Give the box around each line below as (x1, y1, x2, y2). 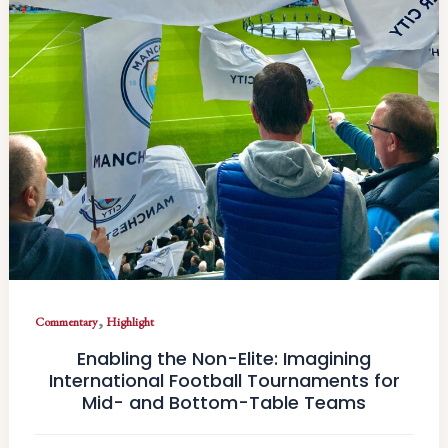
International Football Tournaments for (48, 367, 400, 393)
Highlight (106, 313, 155, 330)
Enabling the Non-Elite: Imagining (77, 345, 371, 371)
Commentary (35, 313, 99, 330)
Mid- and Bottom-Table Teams (82, 389, 366, 415)
